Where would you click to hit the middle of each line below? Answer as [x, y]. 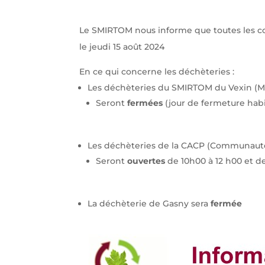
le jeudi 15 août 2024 [123, 46]
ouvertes [146, 161]
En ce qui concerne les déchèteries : [157, 71]
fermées [146, 103]
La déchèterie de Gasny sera [149, 203]
